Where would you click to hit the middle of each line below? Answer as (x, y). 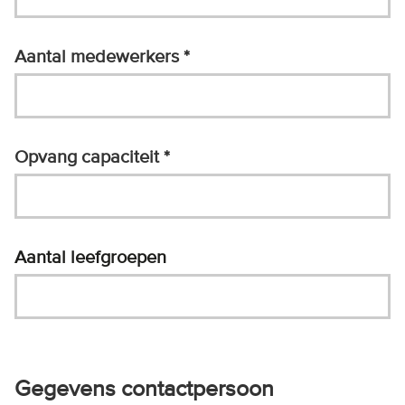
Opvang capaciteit (89, 157)
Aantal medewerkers (99, 57)
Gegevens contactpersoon (144, 389)
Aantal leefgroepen (90, 257)
